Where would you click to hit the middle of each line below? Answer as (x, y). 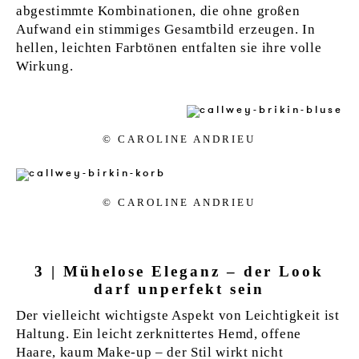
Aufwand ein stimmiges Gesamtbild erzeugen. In (166, 30)
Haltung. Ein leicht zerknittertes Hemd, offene (159, 333)
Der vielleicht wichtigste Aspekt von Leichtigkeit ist (178, 315)
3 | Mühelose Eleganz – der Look (179, 272)
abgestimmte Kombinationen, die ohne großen (158, 11)
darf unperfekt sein (179, 289)
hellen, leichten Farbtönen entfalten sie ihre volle (169, 48)
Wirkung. (45, 67)
